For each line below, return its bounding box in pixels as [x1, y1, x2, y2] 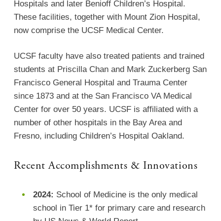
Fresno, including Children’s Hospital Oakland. [14, 131, 185, 141]
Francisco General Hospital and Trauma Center [14, 78, 188, 88]
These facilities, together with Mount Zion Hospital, [14, 12, 201, 22]
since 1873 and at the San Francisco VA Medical [14, 91, 192, 101]
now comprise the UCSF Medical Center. [14, 25, 164, 35]
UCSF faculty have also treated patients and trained [14, 51, 205, 61]
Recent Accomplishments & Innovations [14, 161, 198, 172]
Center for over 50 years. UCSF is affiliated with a [14, 105, 198, 114]
